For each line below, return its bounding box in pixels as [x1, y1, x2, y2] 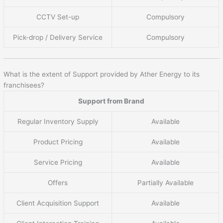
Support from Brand [78, 97, 145, 106]
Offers [48, 179, 68, 187]
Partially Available [137, 179, 194, 187]
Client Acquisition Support [16, 199, 100, 208]
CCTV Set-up [36, 12, 80, 21]
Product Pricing [33, 138, 83, 146]
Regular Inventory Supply [17, 117, 99, 126]
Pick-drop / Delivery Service [13, 33, 103, 41]
